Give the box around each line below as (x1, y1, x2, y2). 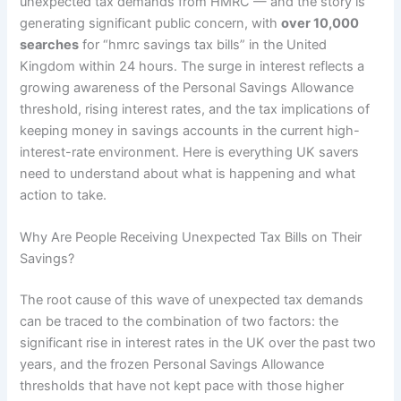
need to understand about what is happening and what (20, 165, 356, 182)
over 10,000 (281, 14, 360, 31)
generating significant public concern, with (20, 14, 282, 31)
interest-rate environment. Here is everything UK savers (20, 143, 360, 160)
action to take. (20, 186, 107, 203)
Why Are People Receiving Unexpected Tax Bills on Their (20, 229, 363, 246)
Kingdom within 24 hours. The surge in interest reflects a (20, 57, 365, 74)
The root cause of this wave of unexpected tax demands (20, 292, 364, 309)
